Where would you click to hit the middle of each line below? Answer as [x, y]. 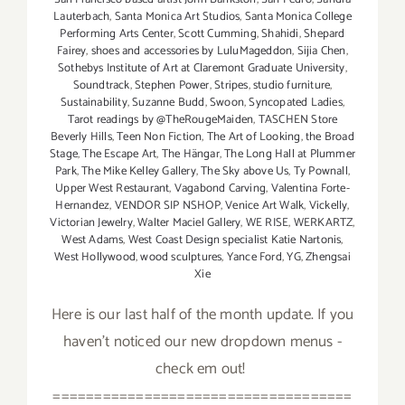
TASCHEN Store [298, 120]
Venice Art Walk [265, 206]
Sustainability [94, 103]
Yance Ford [254, 258]
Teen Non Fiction [160, 137]
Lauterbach [82, 17]
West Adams [93, 240]
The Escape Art [120, 155]
